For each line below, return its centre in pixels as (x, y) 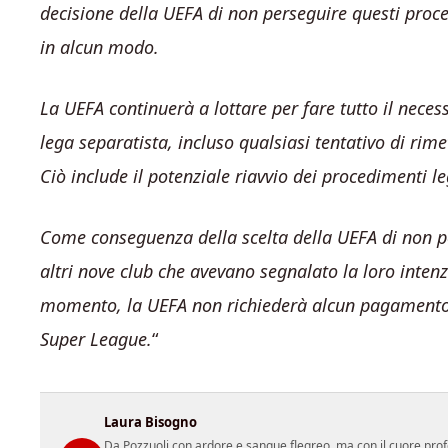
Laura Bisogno (150, 422)
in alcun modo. (99, 47)
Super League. (96, 339)
